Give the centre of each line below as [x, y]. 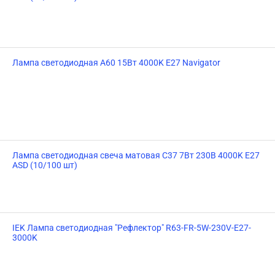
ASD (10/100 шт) [45, 165]
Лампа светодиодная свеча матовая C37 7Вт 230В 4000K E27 [136, 155]
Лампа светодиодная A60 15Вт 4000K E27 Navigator [116, 63]
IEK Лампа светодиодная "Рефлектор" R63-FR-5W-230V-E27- [132, 228]
